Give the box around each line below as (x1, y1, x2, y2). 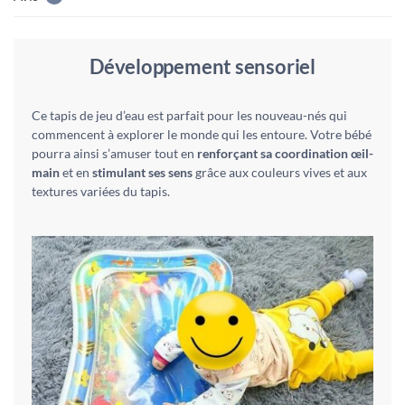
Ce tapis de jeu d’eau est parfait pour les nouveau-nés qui (32, 107, 347, 123)
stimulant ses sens (92, 164, 193, 180)
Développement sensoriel (89, 53, 316, 79)
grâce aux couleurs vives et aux (193, 164, 367, 180)
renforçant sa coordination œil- (197, 145, 373, 161)
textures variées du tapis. (32, 183, 170, 199)
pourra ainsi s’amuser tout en (32, 145, 197, 161)
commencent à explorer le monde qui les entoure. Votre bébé (32, 126, 372, 142)
